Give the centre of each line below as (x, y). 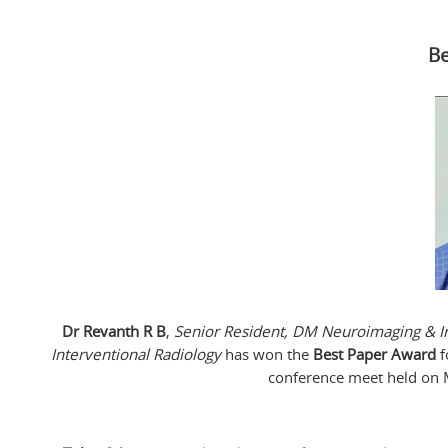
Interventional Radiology (135, 353)
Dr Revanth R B (113, 330)
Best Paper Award (374, 353)
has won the (266, 353)
